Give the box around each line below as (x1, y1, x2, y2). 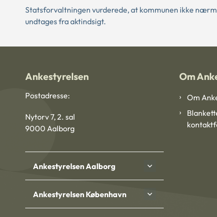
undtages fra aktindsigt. (25, 16, 106, 26)
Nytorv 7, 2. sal (25, 112, 75, 122)
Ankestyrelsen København (33, 189, 126, 199)
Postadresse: (25, 91, 70, 101)
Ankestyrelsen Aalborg (33, 161, 115, 171)
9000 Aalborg (25, 124, 75, 134)
